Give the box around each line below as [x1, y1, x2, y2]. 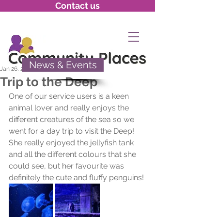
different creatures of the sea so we [9, 115, 136, 124]
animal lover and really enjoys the [9, 103, 131, 112]
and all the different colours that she [9, 150, 138, 159]
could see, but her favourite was [9, 161, 126, 170]
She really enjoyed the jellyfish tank [9, 138, 136, 147]
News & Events [29, 59, 97, 71]
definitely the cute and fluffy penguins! [9, 173, 144, 182]
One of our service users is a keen [9, 92, 131, 101]
